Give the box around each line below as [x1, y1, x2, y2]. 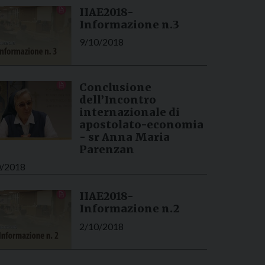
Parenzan [79, 142, 134, 156]
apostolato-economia [79, 117, 203, 131]
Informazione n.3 [79, 17, 179, 31]
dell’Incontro [79, 92, 156, 106]
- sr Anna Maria [79, 130, 170, 144]
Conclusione [79, 80, 151, 94]
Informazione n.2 [79, 202, 179, 216]
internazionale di [79, 105, 180, 119]
